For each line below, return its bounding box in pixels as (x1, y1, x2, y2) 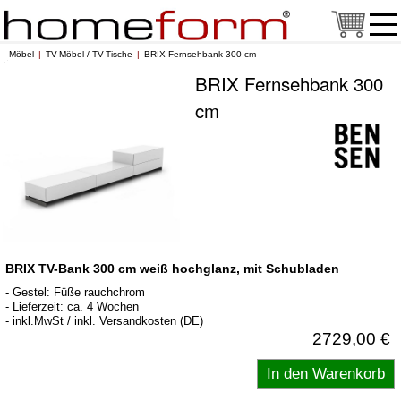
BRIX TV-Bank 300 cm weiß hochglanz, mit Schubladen (5, 261, 339, 276)
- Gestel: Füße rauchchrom (5, 286, 145, 299)
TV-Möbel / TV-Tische (46, 49, 133, 59)
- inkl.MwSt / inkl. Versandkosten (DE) (5, 314, 203, 328)
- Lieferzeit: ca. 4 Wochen (5, 300, 139, 313)
